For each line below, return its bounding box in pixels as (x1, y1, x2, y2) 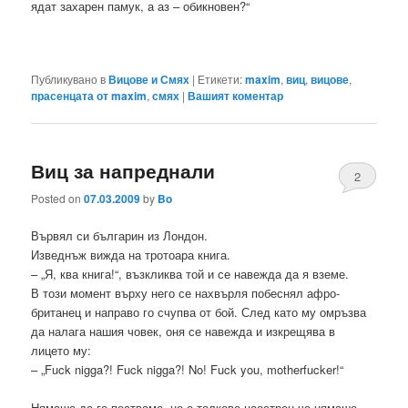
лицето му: (31, 342, 92, 360)
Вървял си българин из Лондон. (31, 227, 209, 245)
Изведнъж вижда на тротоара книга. (31, 246, 231, 264)
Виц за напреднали (31, 156, 216, 184)
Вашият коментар (188, 87, 284, 104)
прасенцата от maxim (31, 87, 148, 104)
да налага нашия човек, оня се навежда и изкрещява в (31, 322, 336, 341)
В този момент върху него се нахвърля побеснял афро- (31, 284, 341, 302)
